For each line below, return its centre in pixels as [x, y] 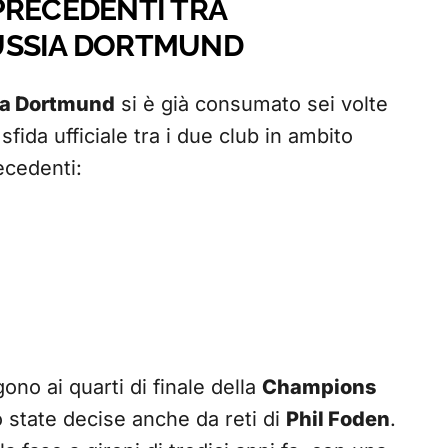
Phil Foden [338, 419]
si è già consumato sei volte [251, 104]
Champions [319, 387]
